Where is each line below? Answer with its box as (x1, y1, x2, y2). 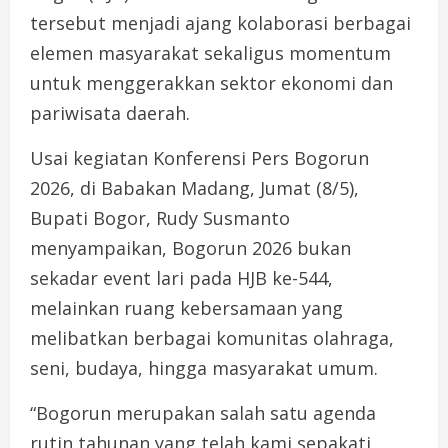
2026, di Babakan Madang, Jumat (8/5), (30, 176, 359, 201)
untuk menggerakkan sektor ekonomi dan (30, 71, 393, 96)
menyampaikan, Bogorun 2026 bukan (30, 236, 351, 261)
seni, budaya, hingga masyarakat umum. (30, 356, 378, 381)
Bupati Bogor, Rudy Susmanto (30, 206, 290, 231)
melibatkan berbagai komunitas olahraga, (30, 326, 394, 351)
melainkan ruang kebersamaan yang (30, 296, 343, 321)
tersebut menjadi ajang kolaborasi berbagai (30, 11, 411, 36)
